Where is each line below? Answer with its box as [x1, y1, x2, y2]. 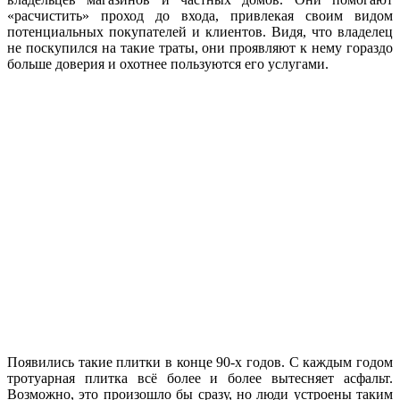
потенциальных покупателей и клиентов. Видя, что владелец [7, 23, 393, 39]
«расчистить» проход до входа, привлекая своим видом [7, 7, 393, 23]
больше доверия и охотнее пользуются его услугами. [7, 55, 329, 71]
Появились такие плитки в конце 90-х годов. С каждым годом [7, 354, 393, 370]
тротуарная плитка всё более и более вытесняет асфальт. [7, 370, 393, 386]
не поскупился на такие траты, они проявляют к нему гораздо [7, 39, 393, 55]
